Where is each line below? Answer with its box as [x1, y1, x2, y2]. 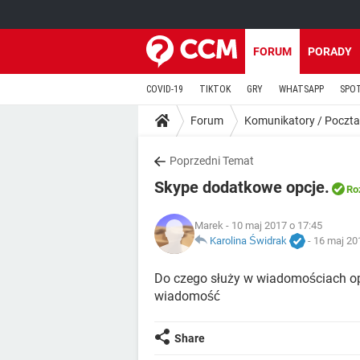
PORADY [308, 45, 352, 58]
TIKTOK [199, 84, 231, 95]
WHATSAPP [279, 84, 324, 95]
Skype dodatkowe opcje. [154, 178, 329, 197]
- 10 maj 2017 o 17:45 [223, 219, 322, 231]
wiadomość [154, 288, 220, 304]
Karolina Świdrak [210, 234, 287, 247]
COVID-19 [146, 84, 183, 95]
